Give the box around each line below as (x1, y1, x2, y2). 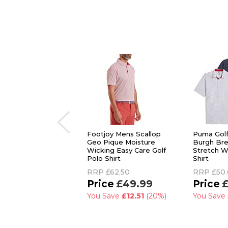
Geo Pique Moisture (87, 138, 155, 146)
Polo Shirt (87, 154, 121, 162)
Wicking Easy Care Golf (87, 146, 166, 154)
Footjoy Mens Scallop (87, 130, 161, 138)
